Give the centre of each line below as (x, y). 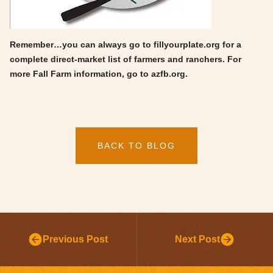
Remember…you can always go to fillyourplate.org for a (126, 45)
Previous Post (76, 239)
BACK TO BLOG (136, 146)
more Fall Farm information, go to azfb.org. (99, 74)
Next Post (198, 239)
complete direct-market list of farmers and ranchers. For (126, 59)
